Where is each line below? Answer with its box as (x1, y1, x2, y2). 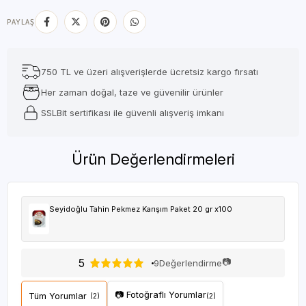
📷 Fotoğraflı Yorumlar (115, 290, 206, 300)
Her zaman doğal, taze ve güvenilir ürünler (41, 87, 223, 98)
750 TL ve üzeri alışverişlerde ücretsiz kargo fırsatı (41, 66, 258, 77)
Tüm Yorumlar (29, 290, 87, 301)
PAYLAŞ (7, 17, 36, 27)
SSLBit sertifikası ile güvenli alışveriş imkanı (41, 107, 224, 118)
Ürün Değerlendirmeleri (71, 150, 235, 168)
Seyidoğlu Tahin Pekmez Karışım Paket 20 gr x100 (49, 204, 232, 214)
